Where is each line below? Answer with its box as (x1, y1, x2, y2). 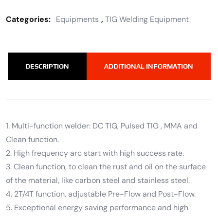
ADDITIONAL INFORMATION (104, 62, 193, 70)
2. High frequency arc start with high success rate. (6, 147, 184, 158)
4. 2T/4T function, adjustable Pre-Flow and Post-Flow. (6, 188, 196, 199)
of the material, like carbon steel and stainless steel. (6, 175, 190, 185)
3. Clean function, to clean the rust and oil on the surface (6, 161, 206, 172)
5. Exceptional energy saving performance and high (6, 202, 188, 213)
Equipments (56, 14, 99, 24)
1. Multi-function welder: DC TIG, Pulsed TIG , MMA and (6, 120, 198, 131)
